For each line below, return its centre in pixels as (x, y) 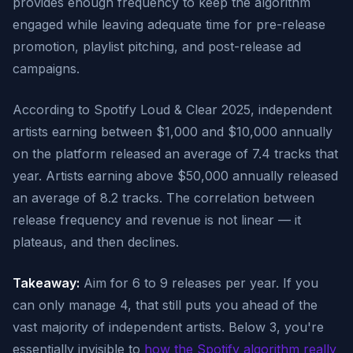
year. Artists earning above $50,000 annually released (175, 176)
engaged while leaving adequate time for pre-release (169, 24)
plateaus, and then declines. (96, 242)
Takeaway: (46, 283)
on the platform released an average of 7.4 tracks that (175, 154)
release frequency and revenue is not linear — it (157, 220)
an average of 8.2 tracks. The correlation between (163, 198)
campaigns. (46, 69)
